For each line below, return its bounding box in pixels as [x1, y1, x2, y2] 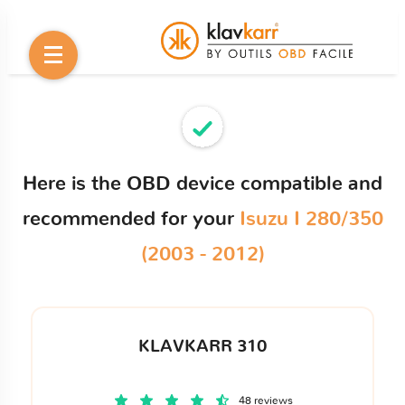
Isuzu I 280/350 [239, 209, 383, 229]
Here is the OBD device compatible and [23, 174, 382, 193]
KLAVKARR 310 [137, 337, 268, 355]
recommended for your [22, 209, 240, 229]
